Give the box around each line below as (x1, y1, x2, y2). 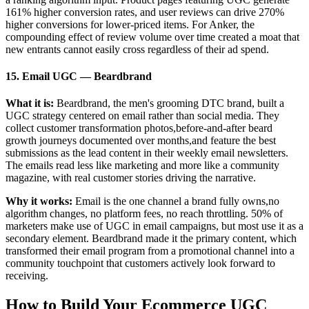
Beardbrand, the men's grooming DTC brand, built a (54, 97, 284, 110)
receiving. (6, 270, 48, 282)
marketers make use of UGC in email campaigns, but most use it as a (6, 220, 303, 232)
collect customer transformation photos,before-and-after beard (6, 122, 272, 134)
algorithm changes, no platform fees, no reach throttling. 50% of (6, 208, 283, 220)
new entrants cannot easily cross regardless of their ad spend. (6, 43, 269, 55)
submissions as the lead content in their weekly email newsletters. (6, 147, 288, 159)
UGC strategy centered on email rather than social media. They (6, 110, 279, 122)
